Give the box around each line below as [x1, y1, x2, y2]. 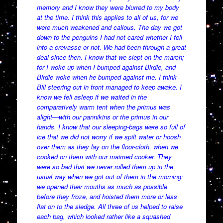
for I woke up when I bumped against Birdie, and [36, 62, 176, 72]
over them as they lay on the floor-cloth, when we [36, 142, 178, 152]
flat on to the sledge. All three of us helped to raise [36, 202, 183, 212]
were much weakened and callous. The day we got [36, 22, 182, 32]
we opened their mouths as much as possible [36, 182, 167, 192]
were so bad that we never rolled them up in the [36, 162, 173, 172]
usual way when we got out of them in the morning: [36, 172, 183, 182]
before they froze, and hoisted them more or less [36, 192, 177, 202]
